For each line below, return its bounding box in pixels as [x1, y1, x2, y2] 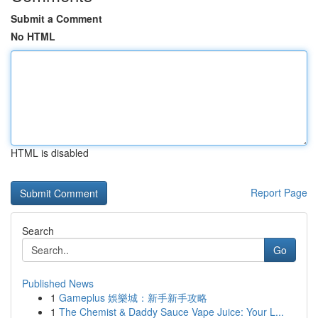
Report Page [251, 185, 307, 199]
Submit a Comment [11, 11, 102, 26]
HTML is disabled [11, 146, 89, 160]
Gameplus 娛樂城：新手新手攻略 [59, 290, 207, 305]
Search [22, 224, 54, 238]
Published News [22, 276, 94, 290]
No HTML [11, 29, 55, 43]
